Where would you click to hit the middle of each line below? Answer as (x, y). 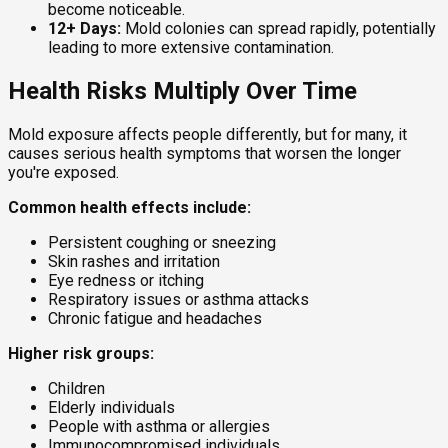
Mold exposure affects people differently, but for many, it (207, 134)
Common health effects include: (129, 207)
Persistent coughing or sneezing (162, 242)
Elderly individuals (111, 407)
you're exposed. (63, 172)
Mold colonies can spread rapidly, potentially (278, 29)
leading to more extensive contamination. (191, 48)
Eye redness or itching (126, 280)
